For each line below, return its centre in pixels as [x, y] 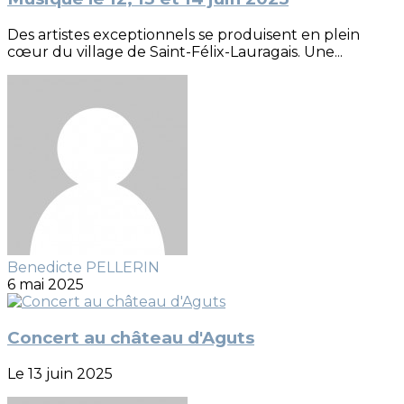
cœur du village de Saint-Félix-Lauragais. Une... [175, 52]
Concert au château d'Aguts [131, 337]
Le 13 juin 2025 [60, 373]
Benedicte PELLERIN [83, 268]
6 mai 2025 [46, 285]
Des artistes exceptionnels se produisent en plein [184, 35]
